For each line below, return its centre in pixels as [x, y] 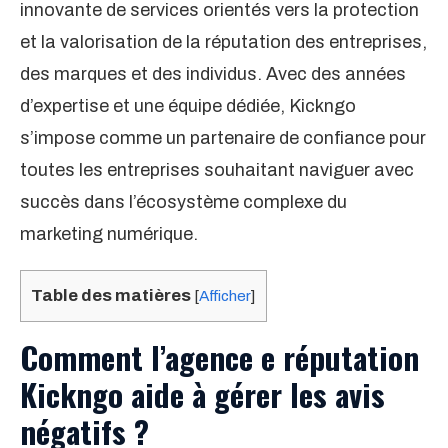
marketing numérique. [109, 234]
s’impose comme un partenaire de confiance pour [223, 138]
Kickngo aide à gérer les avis [202, 394]
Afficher [225, 295]
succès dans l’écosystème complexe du [183, 202]
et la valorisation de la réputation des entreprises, [223, 42]
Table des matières [111, 295]
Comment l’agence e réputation [219, 357]
